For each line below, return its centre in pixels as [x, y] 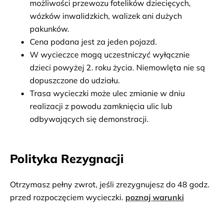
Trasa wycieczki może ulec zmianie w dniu [107, 93]
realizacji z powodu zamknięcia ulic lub [101, 106]
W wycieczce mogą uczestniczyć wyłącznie [110, 55]
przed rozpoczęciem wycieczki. [68, 197]
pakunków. [50, 29]
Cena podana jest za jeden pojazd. [93, 42]
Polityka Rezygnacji [67, 159]
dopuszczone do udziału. [75, 80]
